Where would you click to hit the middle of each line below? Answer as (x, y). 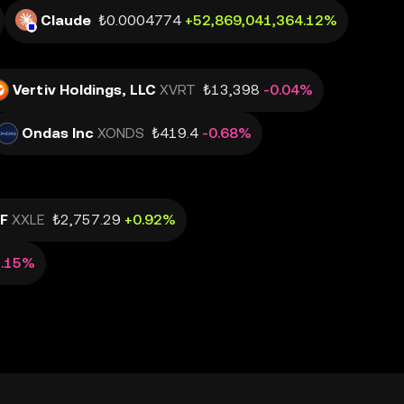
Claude (66, 20)
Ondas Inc (58, 133)
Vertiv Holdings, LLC (84, 90)
